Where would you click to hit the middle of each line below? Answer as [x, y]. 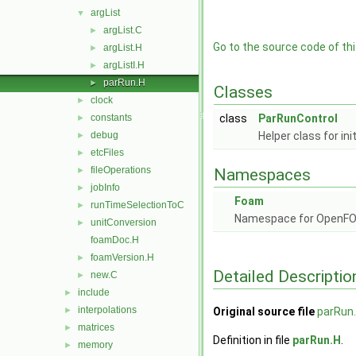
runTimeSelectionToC [137, 205]
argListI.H [124, 65]
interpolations [107, 310]
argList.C [123, 30]
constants [111, 118]
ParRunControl [298, 118]
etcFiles [107, 153]
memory [95, 345]
